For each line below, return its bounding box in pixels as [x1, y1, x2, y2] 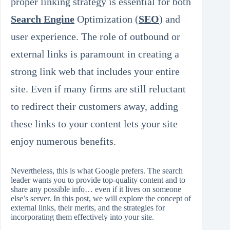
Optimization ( [74, 13, 139, 25]
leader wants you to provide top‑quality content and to [11, 176, 185, 185]
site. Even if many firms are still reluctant [11, 83, 186, 95]
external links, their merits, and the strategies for [11, 203, 165, 213]
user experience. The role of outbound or [11, 31, 180, 43]
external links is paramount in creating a [11, 48, 179, 60]
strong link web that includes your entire [11, 66, 180, 78]
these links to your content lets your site [11, 118, 178, 130]
